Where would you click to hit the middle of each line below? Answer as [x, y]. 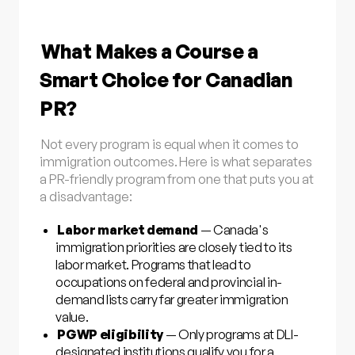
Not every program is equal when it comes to [170, 144]
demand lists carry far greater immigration [172, 299]
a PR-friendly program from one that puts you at [177, 179]
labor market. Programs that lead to [153, 264]
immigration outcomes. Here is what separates [176, 161]
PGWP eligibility [111, 334]
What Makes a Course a [150, 51]
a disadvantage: [86, 196]
